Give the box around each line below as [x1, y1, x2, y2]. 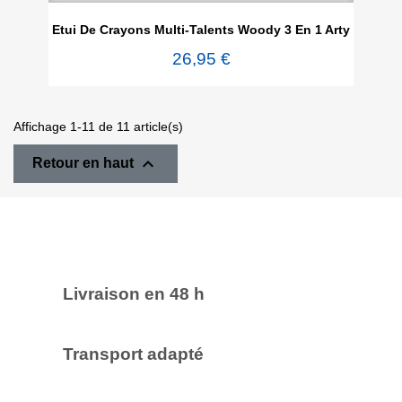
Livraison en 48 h [63, 284, 205, 304]
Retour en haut [32, 155, 137, 171]
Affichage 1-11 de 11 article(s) [13, 119, 183, 135]
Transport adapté [63, 345, 204, 364]
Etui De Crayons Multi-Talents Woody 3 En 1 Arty [52, 22, 350, 38]
